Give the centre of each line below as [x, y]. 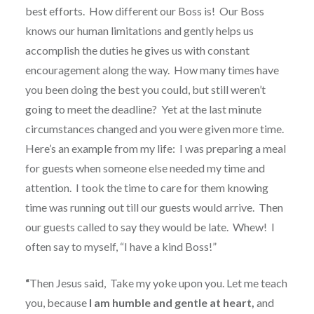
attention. [48, 187]
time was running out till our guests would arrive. [139, 207]
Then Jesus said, [68, 282]
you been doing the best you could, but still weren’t [145, 89]
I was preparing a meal [232, 148]
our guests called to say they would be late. [127, 226]
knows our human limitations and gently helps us [139, 30]
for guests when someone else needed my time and [145, 168]
